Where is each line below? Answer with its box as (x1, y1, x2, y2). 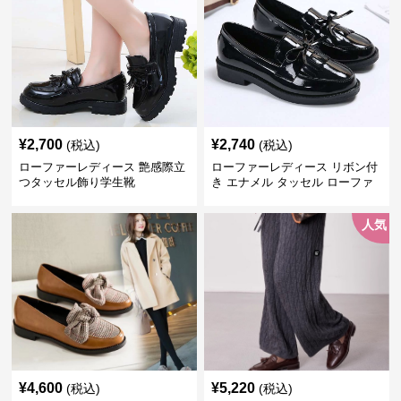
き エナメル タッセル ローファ (210, 175, 373, 189)
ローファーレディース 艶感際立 (19, 160, 186, 174)
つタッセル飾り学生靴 (19, 175, 136, 189)
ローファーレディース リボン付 (210, 160, 378, 174)
